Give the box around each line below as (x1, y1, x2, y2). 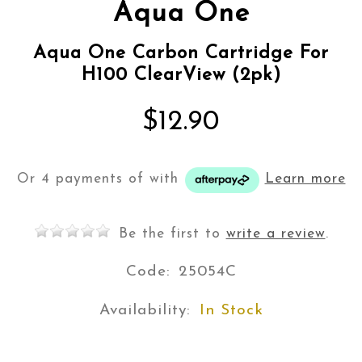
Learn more (264, 172, 346, 187)
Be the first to (118, 227, 226, 241)
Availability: (99, 303, 191, 318)
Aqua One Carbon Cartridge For (33, 44, 329, 63)
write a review (225, 227, 326, 241)
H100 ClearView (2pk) (81, 66, 281, 85)
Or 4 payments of (16, 172, 149, 187)
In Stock (199, 303, 263, 318)
